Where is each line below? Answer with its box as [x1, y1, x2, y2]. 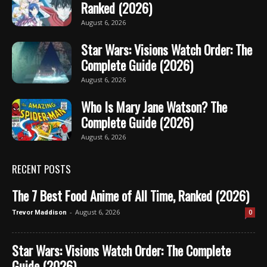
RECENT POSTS [12, 161, 71, 176]
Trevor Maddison [12, 208, 67, 216]
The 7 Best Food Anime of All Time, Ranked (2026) [12, 185, 249, 205]
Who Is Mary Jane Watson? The [81, 97, 227, 116]
